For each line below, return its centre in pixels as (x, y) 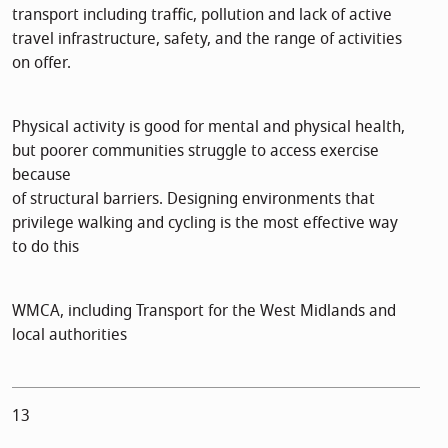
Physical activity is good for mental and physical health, (208, 126)
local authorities (69, 334)
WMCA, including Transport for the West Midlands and (204, 310)
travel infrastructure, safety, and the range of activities (207, 38)
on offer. (41, 62)
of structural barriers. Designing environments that (193, 198)
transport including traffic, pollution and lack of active (202, 14)
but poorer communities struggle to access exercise (195, 150)
